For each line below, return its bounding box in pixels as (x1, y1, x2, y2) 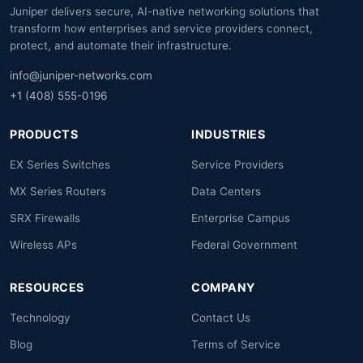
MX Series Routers (10, 185, 106, 198)
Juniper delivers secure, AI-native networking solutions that (10, 5, 319, 18)
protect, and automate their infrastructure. (10, 39, 232, 52)
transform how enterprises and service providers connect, (10, 22, 313, 35)
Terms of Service (191, 338, 280, 351)
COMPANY (191, 280, 255, 294)
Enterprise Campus (191, 211, 290, 224)
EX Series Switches (10, 158, 110, 171)
